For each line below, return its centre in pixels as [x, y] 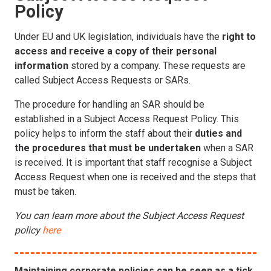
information [41, 65]
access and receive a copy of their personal [116, 51]
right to [239, 36]
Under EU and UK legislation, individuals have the [118, 36]
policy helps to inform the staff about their [105, 133]
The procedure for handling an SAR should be [109, 104]
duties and [218, 133]
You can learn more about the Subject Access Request [129, 215]
